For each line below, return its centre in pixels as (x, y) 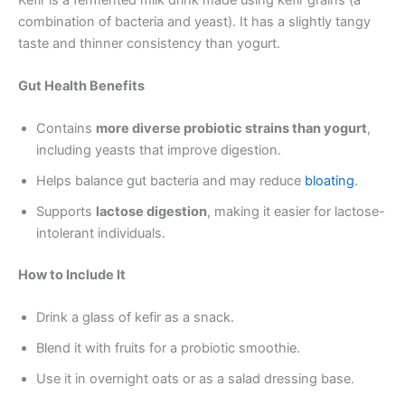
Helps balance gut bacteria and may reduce (170, 181)
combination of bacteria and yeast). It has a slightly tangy (194, 21)
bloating (330, 181)
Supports (66, 212)
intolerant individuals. (101, 234)
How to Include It (72, 275)
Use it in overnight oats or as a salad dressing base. (195, 379)
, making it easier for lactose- (296, 212)
